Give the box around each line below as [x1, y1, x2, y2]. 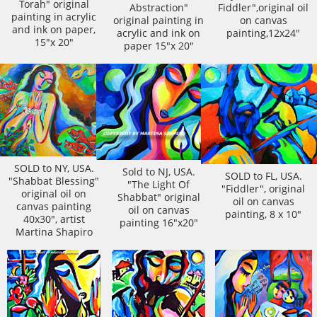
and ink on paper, [12, 23, 96, 36]
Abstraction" [129, 1, 188, 14]
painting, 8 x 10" [225, 208, 301, 221]
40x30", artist [23, 213, 85, 226]
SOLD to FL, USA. [224, 170, 302, 183]
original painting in [113, 14, 204, 27]
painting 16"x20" [119, 216, 198, 229]
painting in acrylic [11, 11, 96, 23]
